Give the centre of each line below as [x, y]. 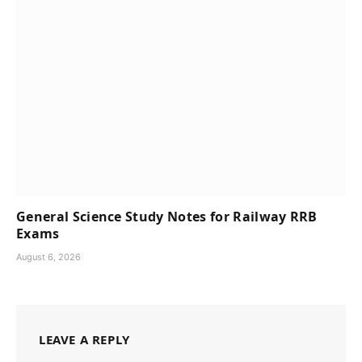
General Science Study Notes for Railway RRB [167, 216]
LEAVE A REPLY [84, 339]
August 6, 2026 [48, 257]
